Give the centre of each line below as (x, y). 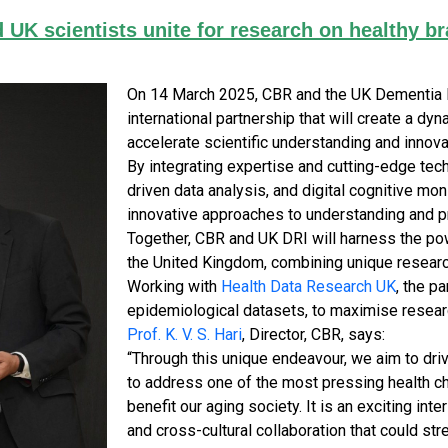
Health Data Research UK (308, 286)
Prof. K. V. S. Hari (184, 334)
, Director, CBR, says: (313, 334)
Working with (173, 286)
